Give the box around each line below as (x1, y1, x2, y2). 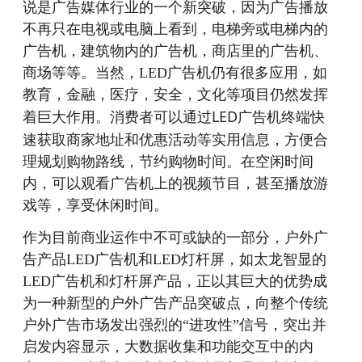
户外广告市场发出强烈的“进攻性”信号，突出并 (23, 317, 327, 334)
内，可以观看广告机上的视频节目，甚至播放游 (23, 172, 329, 192)
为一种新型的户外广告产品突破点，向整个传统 (23, 295, 329, 312)
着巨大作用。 (23, 108, 111, 125)
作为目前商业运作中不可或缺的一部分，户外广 (23, 229, 329, 246)
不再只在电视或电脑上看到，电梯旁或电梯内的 (23, 20, 329, 37)
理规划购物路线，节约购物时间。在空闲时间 (23, 150, 314, 170)
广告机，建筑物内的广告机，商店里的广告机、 (23, 42, 329, 59)
